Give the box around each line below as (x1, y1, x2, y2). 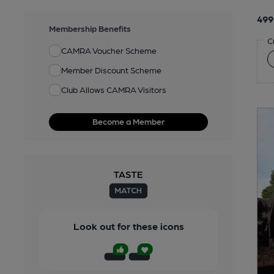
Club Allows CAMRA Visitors (61, 84, 166, 95)
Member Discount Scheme (61, 65, 161, 75)
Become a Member (92, 116, 165, 126)
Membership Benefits (49, 23, 131, 33)
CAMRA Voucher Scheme (61, 45, 157, 56)
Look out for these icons (73, 220, 184, 232)
